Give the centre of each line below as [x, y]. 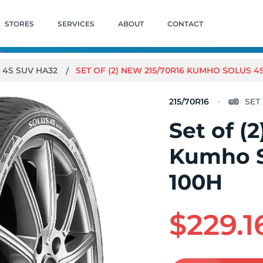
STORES [19, 23]
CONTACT [185, 23]
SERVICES [76, 23]
